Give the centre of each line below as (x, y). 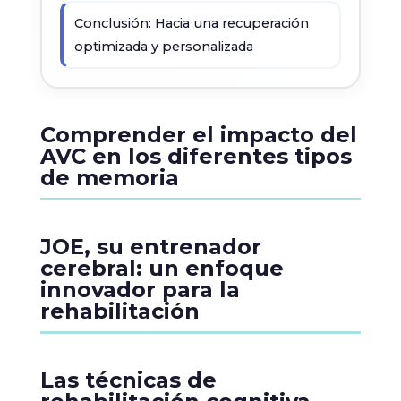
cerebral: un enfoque (162, 268)
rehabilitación (119, 311)
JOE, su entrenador (150, 247)
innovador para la (140, 290)
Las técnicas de (128, 380)
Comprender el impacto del (198, 135)
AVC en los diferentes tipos (196, 156)
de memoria (109, 178)
